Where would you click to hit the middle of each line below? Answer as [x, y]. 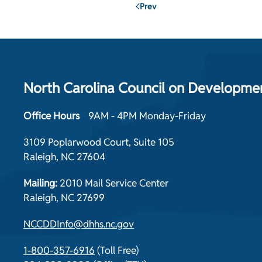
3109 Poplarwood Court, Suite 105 [99, 142]
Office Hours [51, 116]
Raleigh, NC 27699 [64, 198]
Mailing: [42, 183]
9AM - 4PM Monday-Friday [147, 116]
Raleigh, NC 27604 [64, 157]
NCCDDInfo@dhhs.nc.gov [79, 224]
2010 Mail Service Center [114, 183]
